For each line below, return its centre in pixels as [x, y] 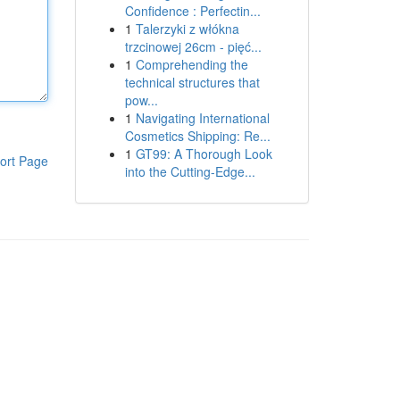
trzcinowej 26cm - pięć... [193, 46]
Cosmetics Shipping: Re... [197, 136]
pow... [141, 100]
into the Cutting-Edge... [190, 171]
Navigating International [202, 118]
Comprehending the [192, 64]
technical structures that [192, 82]
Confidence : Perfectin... [192, 11]
